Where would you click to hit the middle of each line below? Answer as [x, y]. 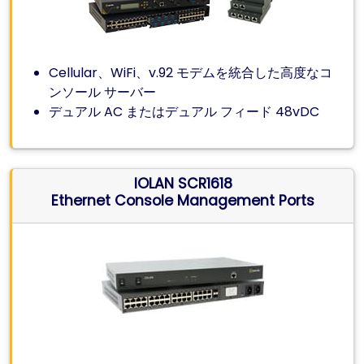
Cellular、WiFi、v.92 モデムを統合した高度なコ [191, 73]
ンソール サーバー [103, 92]
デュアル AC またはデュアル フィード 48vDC [184, 112]
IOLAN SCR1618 [183, 184]
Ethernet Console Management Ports [183, 201]
